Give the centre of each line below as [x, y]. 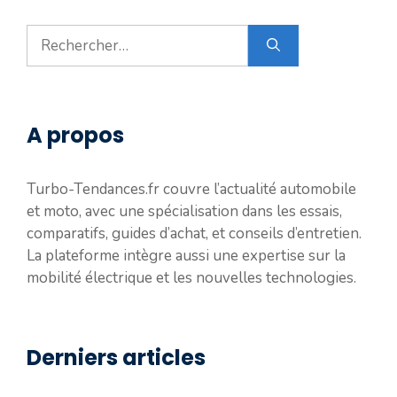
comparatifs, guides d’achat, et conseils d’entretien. [194, 233]
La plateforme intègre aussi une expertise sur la [186, 255]
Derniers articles [116, 357]
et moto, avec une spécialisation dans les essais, [184, 211]
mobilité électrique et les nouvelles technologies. [191, 277]
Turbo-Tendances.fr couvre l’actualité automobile [191, 189]
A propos [75, 135]
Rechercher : [68, 35]
